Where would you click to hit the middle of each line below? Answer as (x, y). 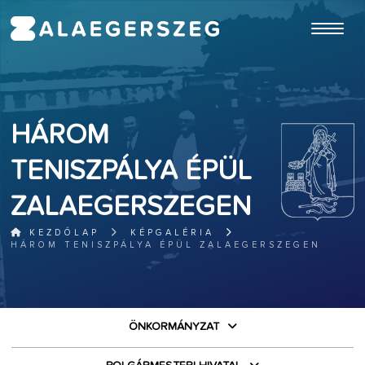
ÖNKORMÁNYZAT (174, 327)
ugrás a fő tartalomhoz (313, 7)
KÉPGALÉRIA (173, 233)
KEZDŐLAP (62, 233)
